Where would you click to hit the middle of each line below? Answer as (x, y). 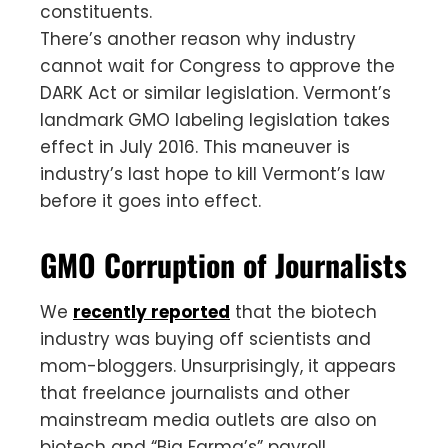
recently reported (151, 311)
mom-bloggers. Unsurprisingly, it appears (218, 365)
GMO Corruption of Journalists (223, 264)
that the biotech (303, 311)
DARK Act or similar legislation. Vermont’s (215, 92)
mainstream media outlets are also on (208, 419)
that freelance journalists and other (195, 392)
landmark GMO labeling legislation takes (215, 119)
